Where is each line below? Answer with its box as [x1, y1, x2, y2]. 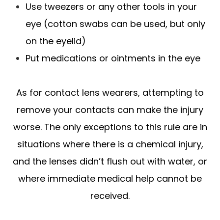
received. [90, 189, 130, 202]
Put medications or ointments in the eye [26, 52, 201, 64]
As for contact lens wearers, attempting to [16, 86, 204, 99]
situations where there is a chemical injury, [17, 137, 203, 150]
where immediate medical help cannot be [18, 172, 202, 185]
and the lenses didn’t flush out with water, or [13, 155, 207, 167]
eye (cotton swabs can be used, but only [26, 17, 206, 30]
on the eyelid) [26, 34, 86, 47]
